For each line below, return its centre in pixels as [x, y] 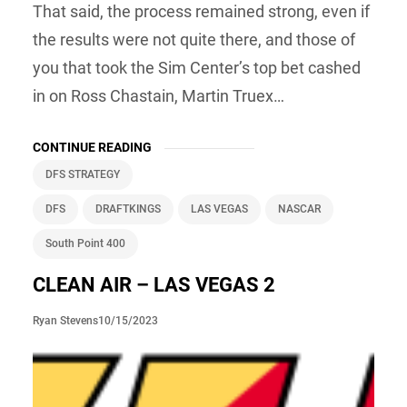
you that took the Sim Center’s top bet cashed [197, 67]
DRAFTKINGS [128, 208]
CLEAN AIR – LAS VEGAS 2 [154, 284]
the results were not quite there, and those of [194, 39]
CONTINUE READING [92, 147]
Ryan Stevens [65, 321]
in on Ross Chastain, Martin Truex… [159, 95]
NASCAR [299, 208]
